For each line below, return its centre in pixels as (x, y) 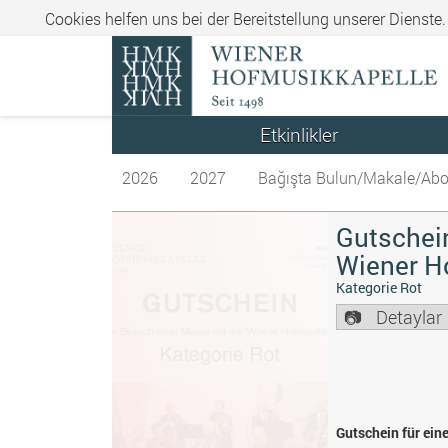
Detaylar (409, 317)
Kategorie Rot (379, 288)
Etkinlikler (298, 134)
